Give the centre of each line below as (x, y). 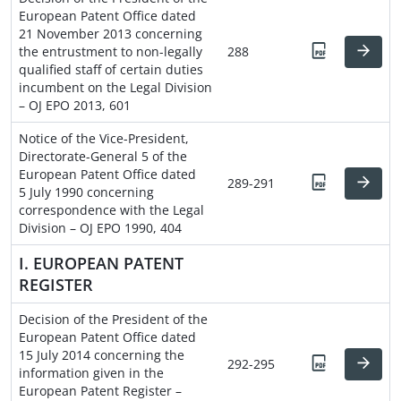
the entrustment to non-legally (111, 51)
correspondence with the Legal (111, 209)
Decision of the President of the (113, 319)
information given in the (91, 372)
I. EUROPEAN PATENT (101, 263)
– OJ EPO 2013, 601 (75, 105)
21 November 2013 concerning (111, 33)
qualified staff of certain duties (111, 69)
